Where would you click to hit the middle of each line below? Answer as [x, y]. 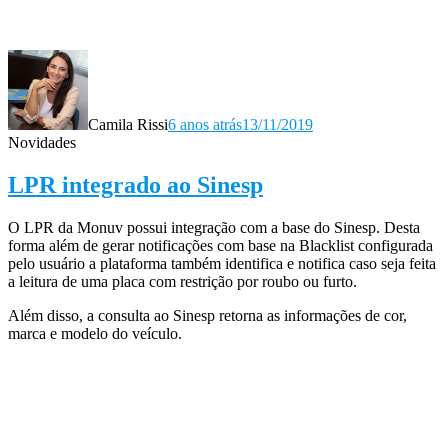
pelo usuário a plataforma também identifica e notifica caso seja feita [222, 264]
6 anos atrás [205, 125]
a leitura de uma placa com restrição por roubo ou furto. [182, 282]
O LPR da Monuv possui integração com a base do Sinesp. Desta [214, 228]
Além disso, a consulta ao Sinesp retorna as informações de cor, [207, 316]
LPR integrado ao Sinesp [135, 185]
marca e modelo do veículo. [95, 334]
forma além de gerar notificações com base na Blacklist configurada [220, 246]
